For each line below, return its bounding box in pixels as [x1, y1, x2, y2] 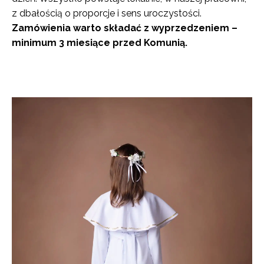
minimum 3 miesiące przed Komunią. [12, 37, 187, 48]
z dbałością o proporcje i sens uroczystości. [12, 7, 202, 19]
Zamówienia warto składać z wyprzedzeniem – [12, 22, 237, 34]
